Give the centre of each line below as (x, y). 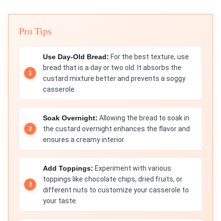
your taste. (60, 201)
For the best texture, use (149, 57)
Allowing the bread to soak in (144, 118)
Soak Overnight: (70, 118)
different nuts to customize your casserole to (116, 190)
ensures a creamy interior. (84, 140)
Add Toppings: (68, 168)
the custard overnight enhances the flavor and (116, 129)
